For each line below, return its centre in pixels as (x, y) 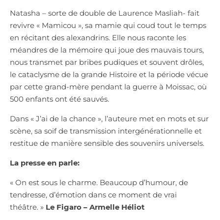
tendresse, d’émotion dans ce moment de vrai (93, 194)
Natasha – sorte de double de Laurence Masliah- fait (105, 13)
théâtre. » (28, 207)
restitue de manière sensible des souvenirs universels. (107, 143)
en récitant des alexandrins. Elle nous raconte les (98, 37)
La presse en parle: (45, 163)
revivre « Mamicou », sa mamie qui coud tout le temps (108, 25)
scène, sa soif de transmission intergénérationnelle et (106, 131)
